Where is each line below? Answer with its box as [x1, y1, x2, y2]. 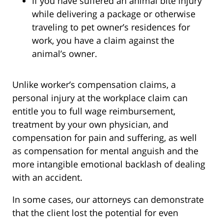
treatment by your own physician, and [12, 118, 168, 131]
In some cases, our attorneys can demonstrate [12, 193, 204, 206]
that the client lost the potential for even [12, 207, 178, 219]
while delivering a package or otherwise [32, 8, 195, 20]
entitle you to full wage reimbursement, [12, 105, 175, 117]
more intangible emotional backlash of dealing [12, 158, 205, 170]
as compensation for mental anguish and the [12, 145, 198, 157]
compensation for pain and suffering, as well [12, 132, 197, 144]
